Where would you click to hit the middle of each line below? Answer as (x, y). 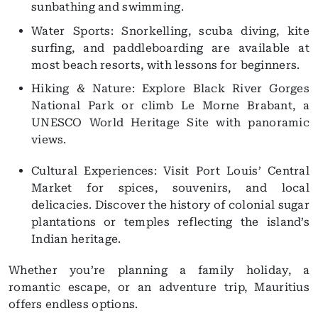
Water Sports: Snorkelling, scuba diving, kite (170, 31)
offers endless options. (73, 305)
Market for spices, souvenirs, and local (170, 188)
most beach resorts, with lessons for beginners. (166, 65)
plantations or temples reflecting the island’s (170, 222)
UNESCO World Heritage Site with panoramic (170, 123)
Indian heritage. (76, 239)
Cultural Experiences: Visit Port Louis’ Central (170, 171)
